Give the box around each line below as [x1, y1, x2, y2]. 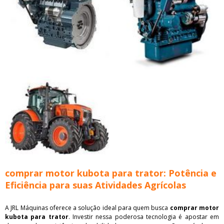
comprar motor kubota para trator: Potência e [5, 166, 216, 179]
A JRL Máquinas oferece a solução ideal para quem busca [5, 203, 170, 212]
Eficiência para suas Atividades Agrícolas [5, 178, 186, 191]
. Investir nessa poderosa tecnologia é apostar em [68, 212, 219, 221]
